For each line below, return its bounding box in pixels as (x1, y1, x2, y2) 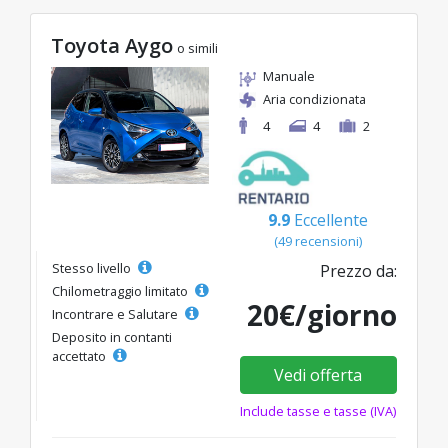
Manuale (263, 67, 315, 86)
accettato (52, 347, 109, 366)
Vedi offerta (274, 364, 363, 387)
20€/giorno (247, 296, 397, 335)
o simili (177, 39, 218, 58)
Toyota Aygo (51, 32, 173, 60)
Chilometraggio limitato (52, 282, 191, 301)
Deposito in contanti (52, 328, 172, 347)
